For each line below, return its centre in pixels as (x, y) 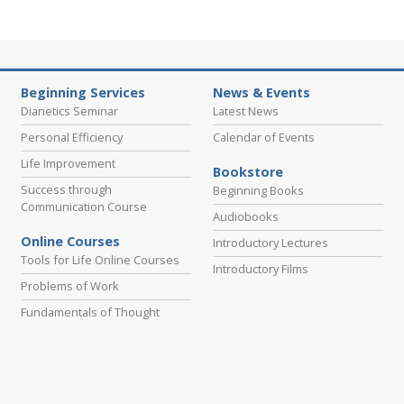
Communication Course (83, 207)
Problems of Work (69, 286)
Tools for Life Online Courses (100, 260)
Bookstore (248, 172)
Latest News (245, 111)
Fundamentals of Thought (90, 312)
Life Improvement (68, 164)
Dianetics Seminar (69, 111)
